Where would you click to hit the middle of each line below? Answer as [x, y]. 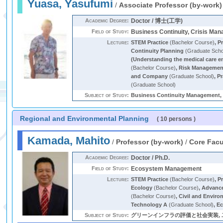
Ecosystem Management [167, 169]
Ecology [142, 188]
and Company [150, 76]
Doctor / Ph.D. [151, 158]
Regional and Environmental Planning [85, 118]
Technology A [149, 205]
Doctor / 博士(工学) [157, 21]
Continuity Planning [158, 51]
